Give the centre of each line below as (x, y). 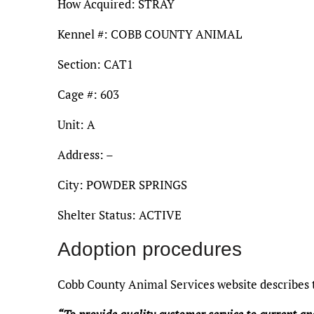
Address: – (86, 154)
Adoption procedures (150, 249)
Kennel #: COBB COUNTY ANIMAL (150, 34)
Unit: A (76, 124)
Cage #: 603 (88, 94)
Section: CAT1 (95, 64)
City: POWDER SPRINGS (122, 184)
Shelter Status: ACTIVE (120, 214)
